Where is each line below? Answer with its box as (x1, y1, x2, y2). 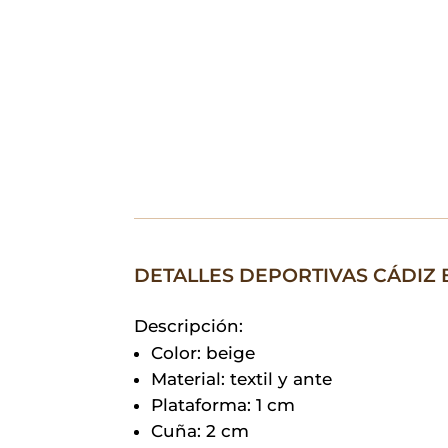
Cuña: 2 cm (151, 420, 250, 441)
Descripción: (134, 315, 244, 336)
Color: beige (151, 342, 256, 363)
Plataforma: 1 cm (151, 394, 296, 415)
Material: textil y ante (151, 368, 333, 389)
